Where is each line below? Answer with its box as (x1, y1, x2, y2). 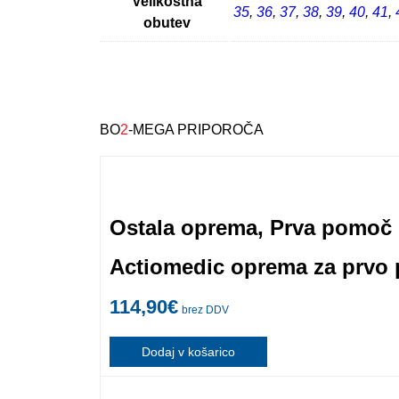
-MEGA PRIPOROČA (128, 121, 264, 137)
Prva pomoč (270, 215, 392, 240)
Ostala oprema (110, 215, 257, 240)
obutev (142, 14, 191, 30)
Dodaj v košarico (142, 344, 235, 359)
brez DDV (182, 303, 229, 316)
